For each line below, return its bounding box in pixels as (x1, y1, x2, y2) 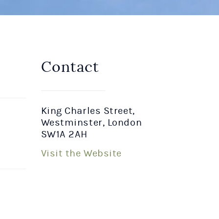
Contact (41, 58, 99, 76)
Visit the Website (41, 148, 122, 159)
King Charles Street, (41, 105, 135, 116)
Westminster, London (41, 117, 142, 128)
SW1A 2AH (41, 129, 88, 140)
